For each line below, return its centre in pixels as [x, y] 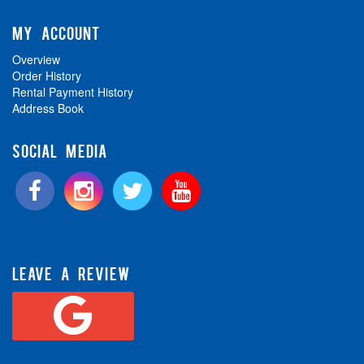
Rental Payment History [73, 92]
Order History [47, 76]
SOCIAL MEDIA [60, 151]
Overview [36, 60]
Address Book [48, 108]
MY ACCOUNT [56, 33]
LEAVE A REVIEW [71, 273]
